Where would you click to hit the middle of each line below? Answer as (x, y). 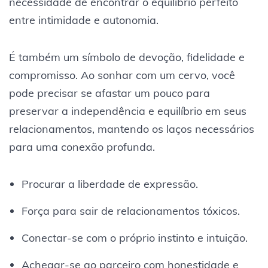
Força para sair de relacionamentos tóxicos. (130, 211)
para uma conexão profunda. (82, 147)
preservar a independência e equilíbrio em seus (128, 111)
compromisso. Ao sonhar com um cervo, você (122, 75)
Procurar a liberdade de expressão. (109, 184)
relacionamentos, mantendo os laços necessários (132, 129)
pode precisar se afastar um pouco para (109, 93)
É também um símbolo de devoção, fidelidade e (127, 57)
